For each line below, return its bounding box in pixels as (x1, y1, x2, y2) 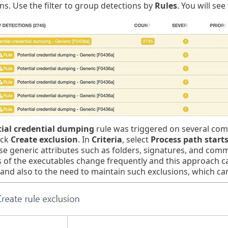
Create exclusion (10, 133, 78, 145)
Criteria (91, 133, 122, 145)
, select (122, 133, 151, 145)
